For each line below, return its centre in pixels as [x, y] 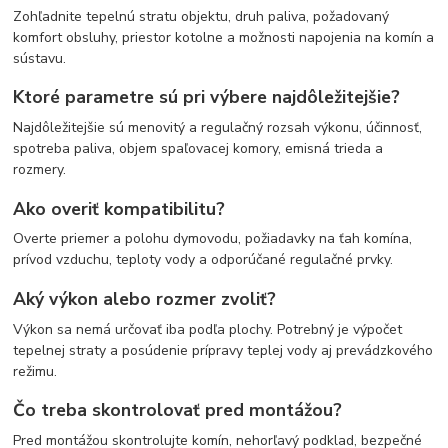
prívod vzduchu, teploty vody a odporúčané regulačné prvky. [203, 260]
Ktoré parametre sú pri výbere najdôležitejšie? [207, 97]
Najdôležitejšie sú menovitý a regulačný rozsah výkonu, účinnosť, [218, 128]
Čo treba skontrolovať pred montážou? [178, 410]
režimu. [35, 371]
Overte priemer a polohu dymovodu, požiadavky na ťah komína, [213, 239]
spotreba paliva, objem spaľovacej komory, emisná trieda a [198, 149]
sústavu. [40, 58]
